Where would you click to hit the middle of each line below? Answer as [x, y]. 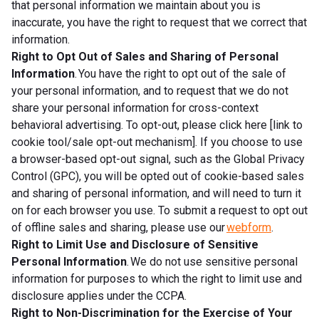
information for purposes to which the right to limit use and [157, 278]
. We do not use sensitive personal [212, 261]
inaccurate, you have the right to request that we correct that [159, 22]
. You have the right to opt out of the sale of [181, 73]
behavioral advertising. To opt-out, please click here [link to [157, 125]
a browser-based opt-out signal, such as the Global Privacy [158, 159]
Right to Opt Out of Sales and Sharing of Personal [145, 56]
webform [249, 227]
